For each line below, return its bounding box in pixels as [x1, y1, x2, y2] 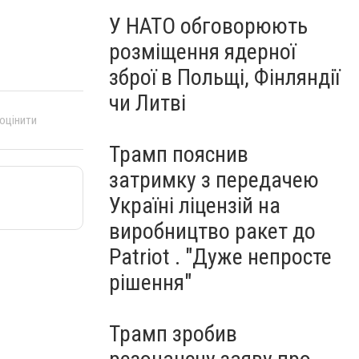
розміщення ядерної [109, 38, 296, 65]
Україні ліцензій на [109, 192, 280, 219]
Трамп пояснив [109, 141, 248, 167]
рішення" [109, 269, 192, 296]
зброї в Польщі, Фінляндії [109, 64, 340, 91]
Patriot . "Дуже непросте [109, 244, 332, 270]
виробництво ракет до [109, 218, 316, 244]
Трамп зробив [109, 321, 237, 347]
